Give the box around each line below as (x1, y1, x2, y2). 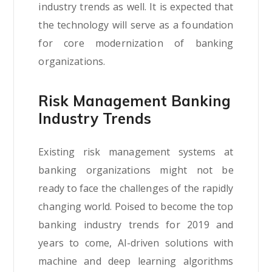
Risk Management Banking (38, 92, 231, 110)
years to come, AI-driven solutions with (38, 236, 234, 250)
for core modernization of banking (38, 36, 234, 50)
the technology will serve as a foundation (38, 18, 234, 32)
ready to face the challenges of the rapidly (38, 182, 234, 195)
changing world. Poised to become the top (38, 200, 234, 214)
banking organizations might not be (38, 163, 234, 177)
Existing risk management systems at (38, 145, 234, 159)
